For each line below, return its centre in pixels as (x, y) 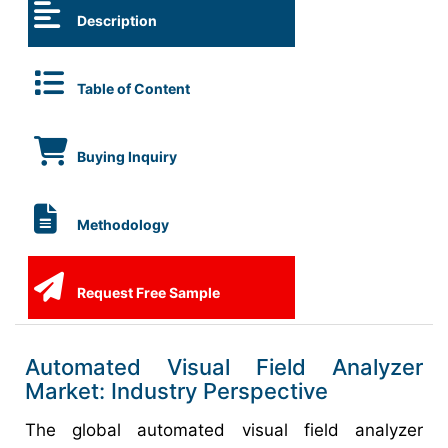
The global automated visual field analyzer (224, 430)
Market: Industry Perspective (176, 391)
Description (115, 20)
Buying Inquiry (125, 156)
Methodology (121, 224)
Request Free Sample (147, 292)
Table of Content (133, 88)
